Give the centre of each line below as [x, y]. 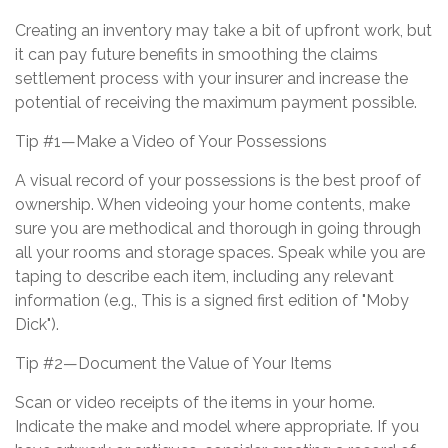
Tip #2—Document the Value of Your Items [173, 364]
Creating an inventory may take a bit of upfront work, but [223, 31]
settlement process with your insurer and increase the [211, 79]
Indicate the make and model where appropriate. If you [217, 427]
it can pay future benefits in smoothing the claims [196, 55]
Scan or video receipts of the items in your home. [195, 403]
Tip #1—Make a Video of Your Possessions [171, 142]
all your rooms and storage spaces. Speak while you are [220, 253]
